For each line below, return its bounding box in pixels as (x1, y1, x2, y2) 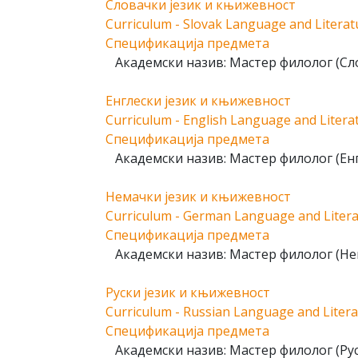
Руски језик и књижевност (105, 284, 270, 301)
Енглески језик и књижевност (105, 92, 291, 109)
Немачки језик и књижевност (105, 188, 291, 205)
